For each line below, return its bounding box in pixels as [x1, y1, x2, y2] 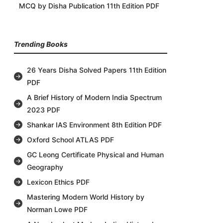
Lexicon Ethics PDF [26, 178, 90, 187]
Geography [26, 163, 63, 172]
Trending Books [14, 40, 68, 49]
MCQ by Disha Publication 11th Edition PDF [19, 1, 159, 10]
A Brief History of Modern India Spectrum [26, 93, 162, 102]
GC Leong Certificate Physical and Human [26, 150, 164, 159]
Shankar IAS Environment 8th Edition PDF [26, 120, 162, 129]
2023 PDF [26, 106, 60, 114]
